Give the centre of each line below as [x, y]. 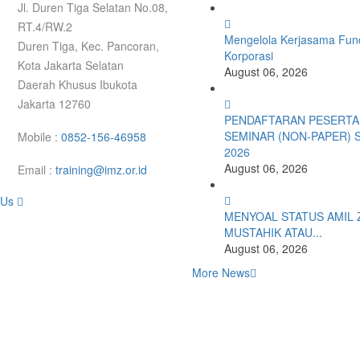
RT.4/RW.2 [45, 27]
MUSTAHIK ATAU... [273, 232]
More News [221, 272]
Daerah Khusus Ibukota [77, 84]
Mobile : [39, 137]
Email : [36, 170]
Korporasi [249, 55]
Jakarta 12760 [54, 104]
